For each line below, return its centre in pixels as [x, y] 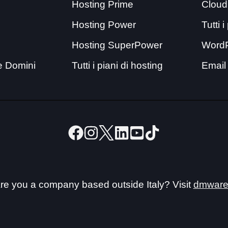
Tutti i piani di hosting [118, 65]
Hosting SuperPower [117, 45]
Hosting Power [104, 24]
